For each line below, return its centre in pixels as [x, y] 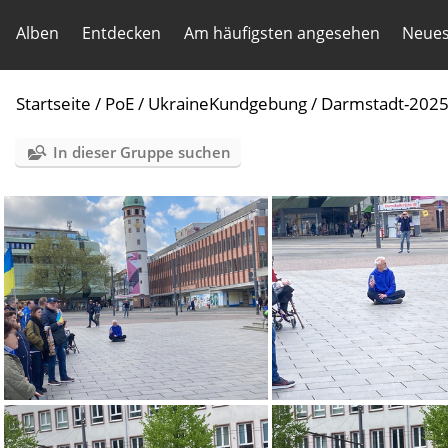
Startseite [53, 103]
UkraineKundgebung [227, 103]
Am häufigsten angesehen [281, 33]
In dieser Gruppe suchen [142, 152]
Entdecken [121, 33]
